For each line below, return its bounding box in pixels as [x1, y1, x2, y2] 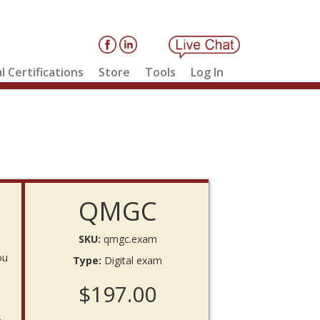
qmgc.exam [103, 232, 157, 246]
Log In [190, 64, 224, 80]
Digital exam [104, 254, 163, 268]
